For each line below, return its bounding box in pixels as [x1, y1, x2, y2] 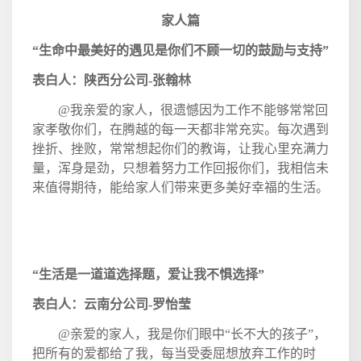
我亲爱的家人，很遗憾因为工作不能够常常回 [70, 102, 328, 117]
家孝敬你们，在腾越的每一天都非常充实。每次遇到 [32, 122, 329, 136]
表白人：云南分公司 [32, 297, 148, 311]
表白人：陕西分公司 [32, 73, 148, 87]
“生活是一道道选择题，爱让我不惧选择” [32, 267, 264, 281]
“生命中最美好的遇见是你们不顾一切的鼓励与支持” [32, 43, 329, 57]
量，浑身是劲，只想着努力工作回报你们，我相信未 [32, 160, 329, 175]
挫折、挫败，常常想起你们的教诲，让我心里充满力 [32, 141, 329, 156]
